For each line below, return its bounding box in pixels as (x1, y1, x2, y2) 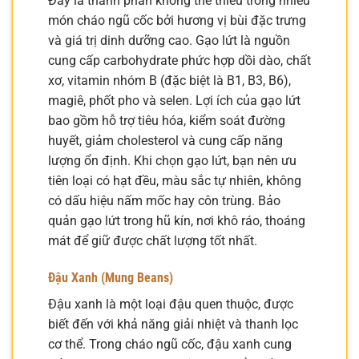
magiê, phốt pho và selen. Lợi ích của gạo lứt (48, 93, 301, 109)
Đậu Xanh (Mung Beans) (48, 269, 173, 285)
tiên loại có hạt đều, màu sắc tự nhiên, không (48, 173, 301, 189)
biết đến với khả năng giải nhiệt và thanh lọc (48, 316, 298, 332)
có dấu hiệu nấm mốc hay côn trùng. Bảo (48, 193, 280, 209)
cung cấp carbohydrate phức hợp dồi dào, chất (48, 53, 311, 69)
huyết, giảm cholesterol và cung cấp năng (48, 133, 283, 149)
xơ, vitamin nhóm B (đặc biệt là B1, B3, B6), (48, 73, 291, 89)
